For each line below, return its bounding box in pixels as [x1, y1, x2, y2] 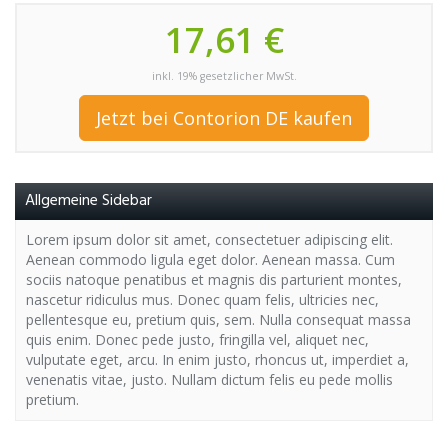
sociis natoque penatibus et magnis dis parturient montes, [26, 270, 402, 289]
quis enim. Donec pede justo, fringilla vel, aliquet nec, [26, 330, 369, 349]
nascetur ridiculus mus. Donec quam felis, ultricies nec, [26, 290, 379, 309]
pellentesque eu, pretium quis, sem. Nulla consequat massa [26, 310, 411, 329]
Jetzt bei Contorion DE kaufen [96, 106, 352, 130]
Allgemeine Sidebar [25, 188, 152, 214]
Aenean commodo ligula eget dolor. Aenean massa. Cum [26, 250, 395, 269]
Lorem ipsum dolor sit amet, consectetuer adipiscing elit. [26, 230, 393, 249]
